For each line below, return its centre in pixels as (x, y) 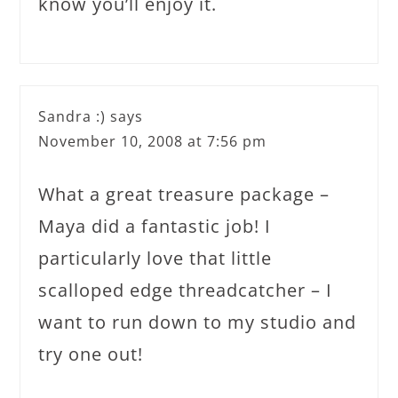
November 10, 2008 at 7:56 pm (153, 141)
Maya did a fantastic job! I (155, 226)
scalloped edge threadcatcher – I (186, 290)
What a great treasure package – (184, 194)
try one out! (91, 354)
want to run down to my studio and (198, 322)
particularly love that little (155, 258)
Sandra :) (72, 116)
